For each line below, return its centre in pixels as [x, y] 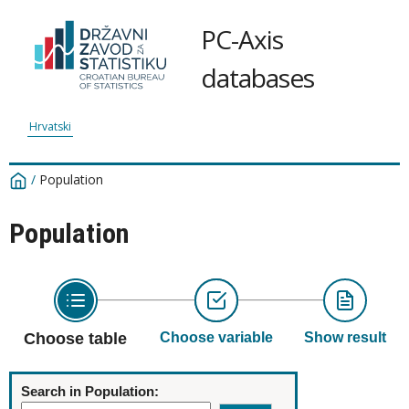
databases [257, 78]
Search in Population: [90, 391]
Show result [345, 337]
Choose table [75, 339]
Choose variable [216, 337]
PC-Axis [242, 39]
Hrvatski [50, 126]
